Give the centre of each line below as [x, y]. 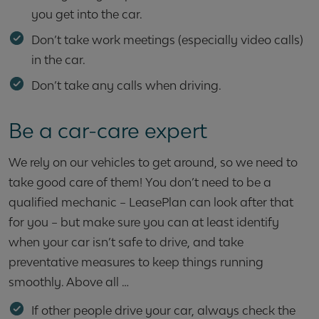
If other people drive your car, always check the [163, 310]
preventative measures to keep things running [136, 262]
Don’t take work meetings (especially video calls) [167, 40]
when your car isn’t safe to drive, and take [126, 242]
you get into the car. [87, 14]
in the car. [58, 60]
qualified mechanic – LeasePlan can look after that [151, 202]
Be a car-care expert [108, 131]
